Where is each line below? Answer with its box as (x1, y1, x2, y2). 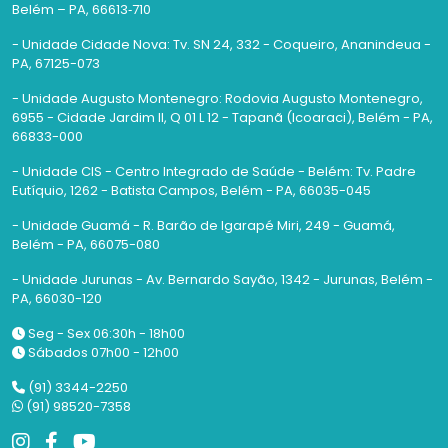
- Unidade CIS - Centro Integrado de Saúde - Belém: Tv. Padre (12, 162, 416, 182)
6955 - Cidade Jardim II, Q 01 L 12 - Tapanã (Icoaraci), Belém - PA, (12, 108, 433, 128)
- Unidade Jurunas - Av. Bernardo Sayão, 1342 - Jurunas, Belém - (12, 270, 433, 290)
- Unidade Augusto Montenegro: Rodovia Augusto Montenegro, (12, 89, 423, 109)
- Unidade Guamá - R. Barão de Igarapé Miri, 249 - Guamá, (12, 216, 395, 236)
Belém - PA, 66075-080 (12, 235, 160, 255)
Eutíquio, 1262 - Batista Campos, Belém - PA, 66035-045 (12, 181, 371, 201)
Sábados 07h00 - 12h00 (25, 343, 179, 363)
